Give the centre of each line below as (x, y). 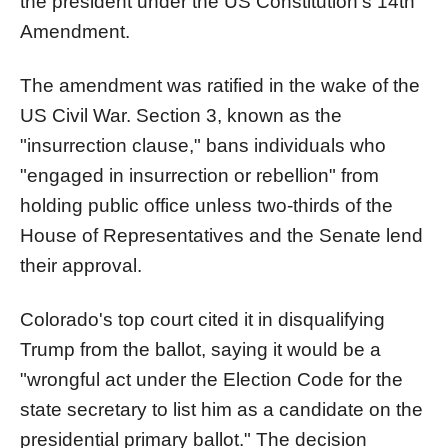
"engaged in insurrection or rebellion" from (199, 175)
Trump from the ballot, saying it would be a (200, 349)
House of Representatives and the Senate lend (221, 235)
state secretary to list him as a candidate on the (221, 409)
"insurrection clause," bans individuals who (203, 145)
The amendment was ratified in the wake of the (220, 85)
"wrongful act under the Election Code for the (211, 379)
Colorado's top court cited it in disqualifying (202, 319)
